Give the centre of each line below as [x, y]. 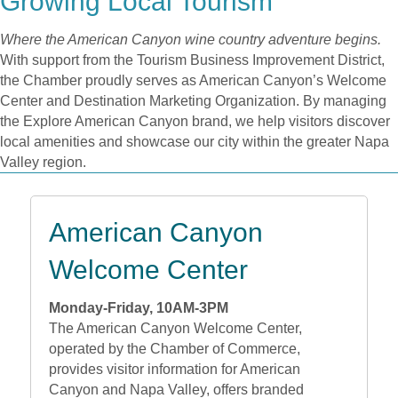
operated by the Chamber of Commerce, [174, 349]
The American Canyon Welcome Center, [175, 329]
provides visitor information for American [174, 370]
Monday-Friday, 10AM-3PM [138, 308]
